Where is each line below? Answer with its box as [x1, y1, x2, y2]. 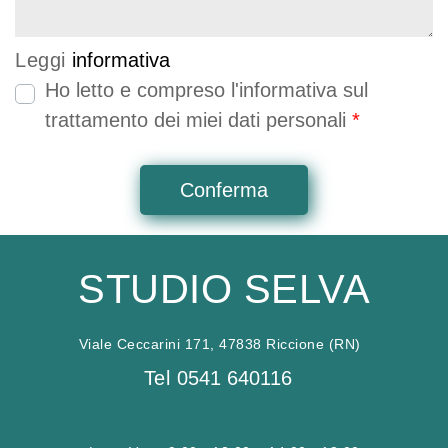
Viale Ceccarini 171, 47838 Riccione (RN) [78, 336, 365, 353]
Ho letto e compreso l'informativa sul [45, 79, 368, 102]
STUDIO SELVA [78, 267, 370, 312]
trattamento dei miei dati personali [45, 109, 352, 132]
